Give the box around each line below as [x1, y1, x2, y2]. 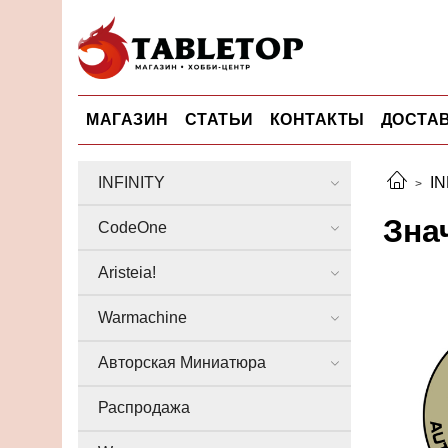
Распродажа [98, 399, 190, 417]
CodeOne [98, 218, 167, 236]
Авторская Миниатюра [98, 354, 266, 372]
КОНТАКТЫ [269, 110, 365, 128]
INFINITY [98, 173, 165, 191]
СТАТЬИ [184, 110, 254, 128]
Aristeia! [98, 263, 156, 281]
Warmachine [98, 308, 187, 326]
